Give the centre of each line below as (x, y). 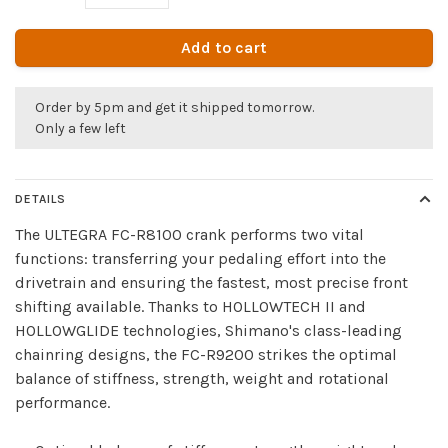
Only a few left (80, 129)
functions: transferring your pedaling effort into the (200, 259)
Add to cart (224, 48)
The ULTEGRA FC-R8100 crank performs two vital (189, 235)
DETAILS (40, 199)
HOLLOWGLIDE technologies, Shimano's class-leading (208, 331)
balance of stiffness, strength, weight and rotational (202, 379)
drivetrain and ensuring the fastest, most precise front (211, 283)
